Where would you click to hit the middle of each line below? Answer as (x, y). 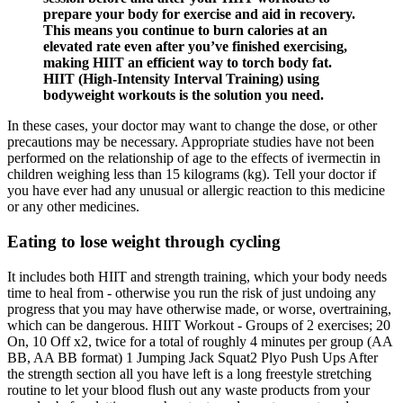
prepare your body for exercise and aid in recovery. (199, 14)
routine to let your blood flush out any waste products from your (188, 390)
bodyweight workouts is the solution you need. (184, 95)
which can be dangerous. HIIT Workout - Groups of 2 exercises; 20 (199, 325)
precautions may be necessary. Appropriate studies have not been (191, 142)
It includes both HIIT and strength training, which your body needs (197, 276)
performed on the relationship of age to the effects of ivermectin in (194, 158)
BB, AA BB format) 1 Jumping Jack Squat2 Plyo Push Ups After (193, 357)
